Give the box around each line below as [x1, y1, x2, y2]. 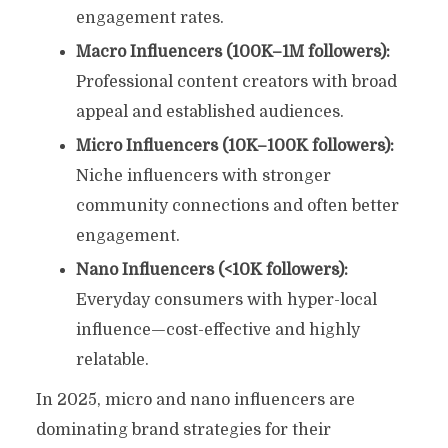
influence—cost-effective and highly [75, 320, 360, 339]
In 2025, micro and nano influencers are [35, 390, 355, 409]
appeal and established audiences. [75, 102, 344, 121]
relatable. [75, 350, 149, 369]
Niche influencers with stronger [75, 166, 331, 185]
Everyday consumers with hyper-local [75, 290, 377, 309]
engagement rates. [75, 8, 224, 27]
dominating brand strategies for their [35, 420, 331, 439]
